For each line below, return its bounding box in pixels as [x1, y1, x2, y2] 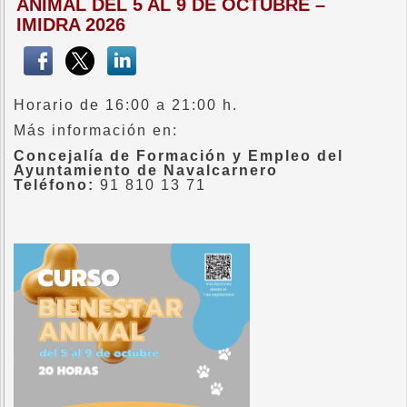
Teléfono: [14, 177, 94, 193]
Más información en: [14, 123, 178, 138]
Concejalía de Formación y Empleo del [14, 148, 343, 164]
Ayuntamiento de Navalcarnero [14, 163, 278, 178]
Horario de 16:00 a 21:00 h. [14, 97, 238, 113]
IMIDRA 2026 [16, 15, 125, 35]
